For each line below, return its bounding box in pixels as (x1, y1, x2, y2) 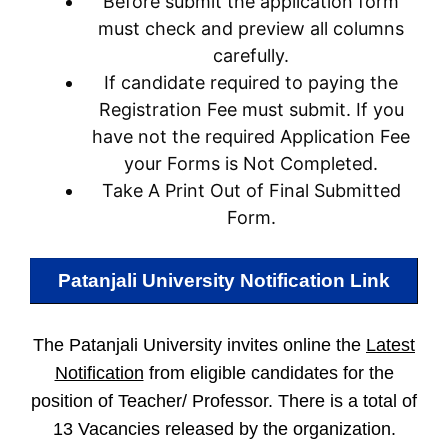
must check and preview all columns (98, 18, 404, 39)
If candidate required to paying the (104, 72, 398, 93)
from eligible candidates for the (143, 363, 394, 383)
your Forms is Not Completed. (124, 153, 378, 174)
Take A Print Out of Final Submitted (101, 180, 401, 201)
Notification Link (240, 270, 390, 291)
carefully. (213, 45, 289, 66)
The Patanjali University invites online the (33, 335, 366, 355)
